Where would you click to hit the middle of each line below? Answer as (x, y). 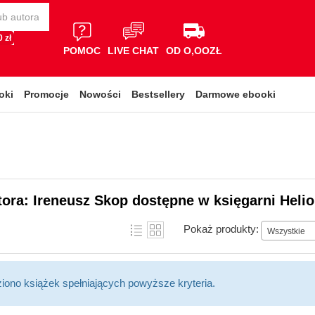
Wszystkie (286, 231)
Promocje (46, 94)
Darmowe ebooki (236, 94)
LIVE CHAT (133, 50)
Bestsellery (158, 94)
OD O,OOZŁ (194, 50)
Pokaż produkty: (221, 229)
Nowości (100, 94)
